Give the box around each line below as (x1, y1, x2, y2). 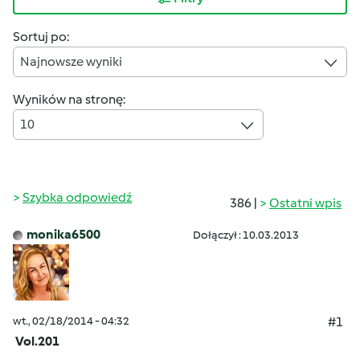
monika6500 (27, 227, 100, 242)
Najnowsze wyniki (20, 54, 122, 69)
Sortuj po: (13, 29, 69, 44)
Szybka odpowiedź (22, 190, 132, 205)
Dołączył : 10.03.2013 (193, 228, 299, 242)
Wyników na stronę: (13, 92, 125, 107)
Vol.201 (15, 333, 59, 349)
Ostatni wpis (269, 195, 342, 211)
